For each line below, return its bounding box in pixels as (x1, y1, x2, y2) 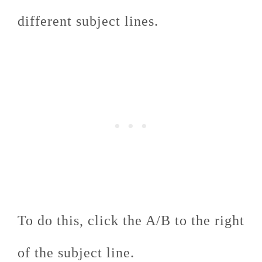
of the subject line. (18, 245, 135, 261)
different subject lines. (18, 13, 167, 29)
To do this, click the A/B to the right (18, 213, 244, 229)
